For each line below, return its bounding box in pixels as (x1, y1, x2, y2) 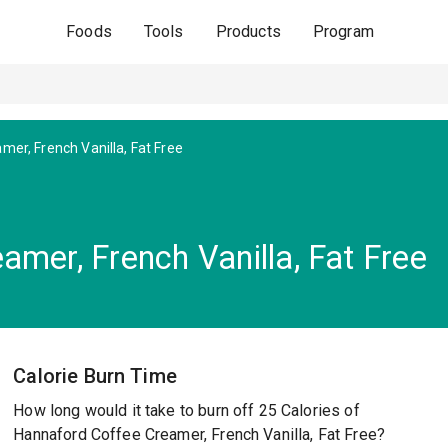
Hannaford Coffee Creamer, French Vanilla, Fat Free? (13, 425, 385, 444)
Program (312, 22, 374, 41)
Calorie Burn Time (13, 364, 177, 388)
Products (215, 22, 281, 41)
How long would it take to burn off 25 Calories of (13, 401, 360, 420)
